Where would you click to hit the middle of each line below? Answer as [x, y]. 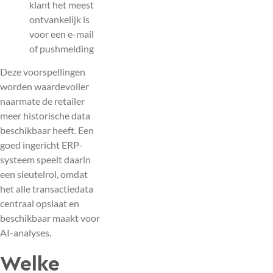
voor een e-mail [62, 34]
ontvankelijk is [59, 19]
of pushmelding [62, 48]
